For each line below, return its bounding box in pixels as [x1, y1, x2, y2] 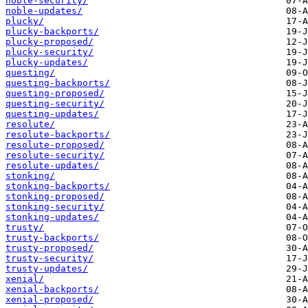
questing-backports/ [5, 78, 110, 89]
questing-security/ [5, 98, 104, 109]
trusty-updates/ [5, 263, 88, 274]
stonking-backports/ [5, 181, 110, 192]
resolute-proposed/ [5, 140, 104, 151]
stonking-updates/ [5, 212, 99, 223]
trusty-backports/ [5, 232, 99, 243]
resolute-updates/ [5, 160, 99, 171]
